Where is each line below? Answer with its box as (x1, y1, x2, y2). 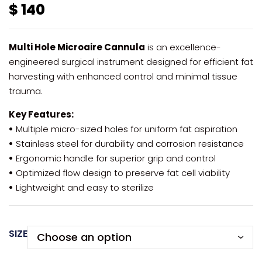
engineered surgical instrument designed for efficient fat (9, 56, 253, 68)
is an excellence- (145, 41, 221, 53)
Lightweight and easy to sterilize (13, 181, 154, 194)
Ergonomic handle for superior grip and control (13, 152, 216, 164)
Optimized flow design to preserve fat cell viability (13, 167, 230, 179)
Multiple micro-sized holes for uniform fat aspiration (13, 123, 237, 135)
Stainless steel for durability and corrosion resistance (13, 137, 244, 150)
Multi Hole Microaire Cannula (9, 41, 145, 53)
